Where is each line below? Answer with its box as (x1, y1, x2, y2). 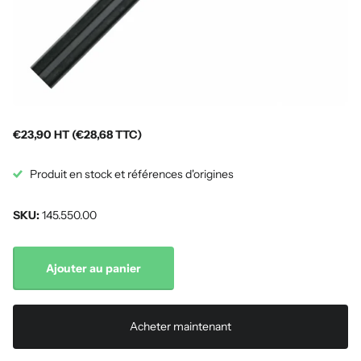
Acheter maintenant (130, 319, 231, 334)
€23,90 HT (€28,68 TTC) (13, 127, 142, 143)
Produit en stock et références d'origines (30, 166, 234, 181)
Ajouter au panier (46, 260, 141, 276)
